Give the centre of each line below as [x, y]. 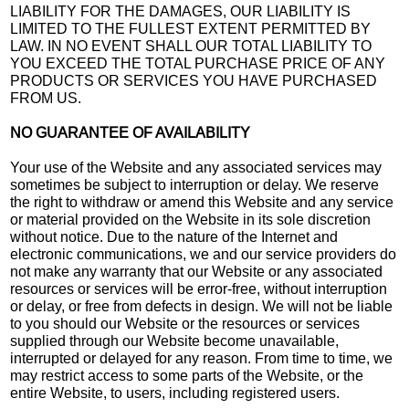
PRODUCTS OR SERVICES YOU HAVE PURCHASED [194, 80]
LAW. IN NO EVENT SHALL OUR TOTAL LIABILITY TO [191, 46]
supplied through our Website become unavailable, [175, 341]
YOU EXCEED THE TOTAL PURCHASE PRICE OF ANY [198, 63]
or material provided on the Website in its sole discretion [191, 219]
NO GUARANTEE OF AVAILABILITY [131, 132]
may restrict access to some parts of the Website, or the [187, 375]
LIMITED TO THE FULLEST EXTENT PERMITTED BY [191, 28]
